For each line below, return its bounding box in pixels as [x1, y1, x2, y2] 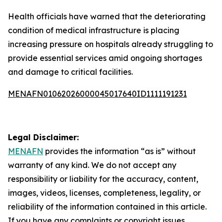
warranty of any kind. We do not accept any [8, 160, 176, 170]
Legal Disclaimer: [8, 132, 79, 142]
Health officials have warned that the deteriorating [8, 11, 206, 21]
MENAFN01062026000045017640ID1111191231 [8, 89, 187, 99]
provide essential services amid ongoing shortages [8, 53, 202, 63]
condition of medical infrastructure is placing [8, 25, 179, 35]
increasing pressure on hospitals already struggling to [8, 39, 213, 49]
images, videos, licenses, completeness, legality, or [8, 188, 201, 198]
